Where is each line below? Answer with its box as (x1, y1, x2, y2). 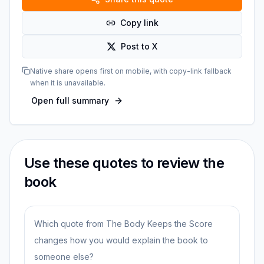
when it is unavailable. (30, 78, 105, 87)
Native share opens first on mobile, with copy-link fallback (30, 67, 232, 75)
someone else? (34, 252, 94, 262)
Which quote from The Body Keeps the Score (34, 219, 213, 229)
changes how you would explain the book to (34, 235, 208, 245)
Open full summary (31, 95, 109, 105)
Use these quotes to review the (24, 154, 224, 171)
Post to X (121, 41, 157, 51)
